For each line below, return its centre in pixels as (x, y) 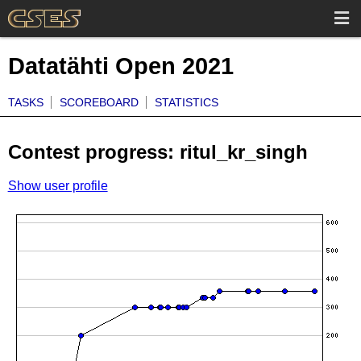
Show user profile (58, 186)
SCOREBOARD (99, 103)
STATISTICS (186, 103)
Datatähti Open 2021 (120, 66)
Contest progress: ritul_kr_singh (158, 151)
